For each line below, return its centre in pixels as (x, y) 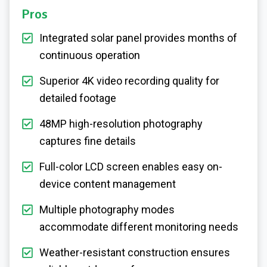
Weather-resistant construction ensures (135, 252)
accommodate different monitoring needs (139, 226)
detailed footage (78, 98)
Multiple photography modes (107, 209)
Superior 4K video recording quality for (129, 80)
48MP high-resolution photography (121, 123)
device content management (108, 184)
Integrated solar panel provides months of (138, 38)
